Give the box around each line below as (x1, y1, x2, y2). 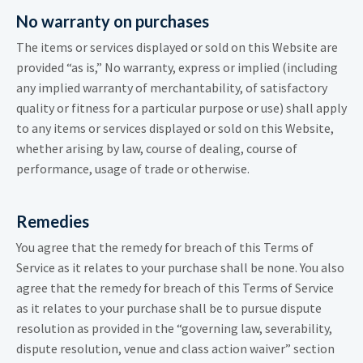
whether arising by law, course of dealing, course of (16, 140, 297, 157)
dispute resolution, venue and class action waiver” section (16, 340, 335, 357)
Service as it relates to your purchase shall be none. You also (16, 259, 344, 276)
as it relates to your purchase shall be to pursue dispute (16, 300, 322, 317)
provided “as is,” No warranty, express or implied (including (16, 59, 338, 76)
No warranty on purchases (16, 11, 209, 32)
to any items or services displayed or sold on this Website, (16, 120, 334, 137)
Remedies (16, 211, 89, 232)
